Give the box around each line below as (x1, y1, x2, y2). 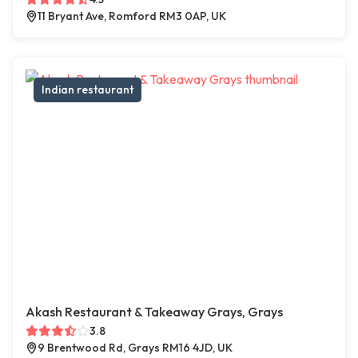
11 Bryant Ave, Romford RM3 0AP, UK (38, 9, 226, 24)
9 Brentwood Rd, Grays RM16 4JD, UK (38, 340, 233, 356)
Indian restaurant (42, 82, 133, 97)
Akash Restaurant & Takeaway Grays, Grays (26, 304, 283, 320)
